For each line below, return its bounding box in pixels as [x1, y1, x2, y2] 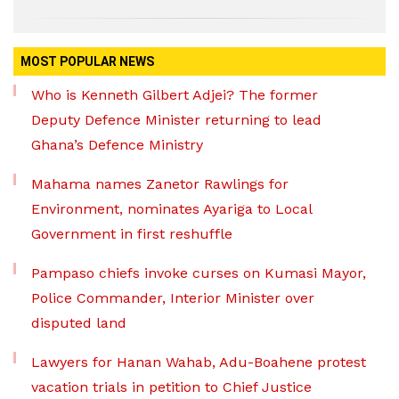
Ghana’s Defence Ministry [31, 136, 203, 154]
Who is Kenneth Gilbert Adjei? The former [31, 86, 318, 104]
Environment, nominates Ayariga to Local [31, 200, 312, 218]
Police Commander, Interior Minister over [31, 289, 314, 307]
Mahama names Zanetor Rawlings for [31, 175, 289, 193]
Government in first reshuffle [31, 225, 232, 243]
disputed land [31, 314, 126, 332]
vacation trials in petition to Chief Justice [31, 379, 312, 396]
